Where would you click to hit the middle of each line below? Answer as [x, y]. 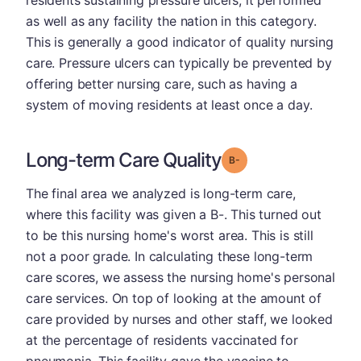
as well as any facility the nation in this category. [171, 21]
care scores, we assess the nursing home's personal [180, 277]
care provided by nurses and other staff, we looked [179, 319]
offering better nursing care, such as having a [162, 83]
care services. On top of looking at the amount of [174, 298]
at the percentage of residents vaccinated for [162, 340]
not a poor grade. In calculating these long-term [170, 256]
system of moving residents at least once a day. [169, 104]
